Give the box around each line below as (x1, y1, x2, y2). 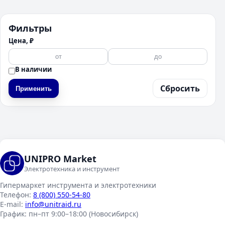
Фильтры (9, 22, 52, 34)
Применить (16, 84, 52, 92)
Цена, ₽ (9, 36, 34, 45)
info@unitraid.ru (25, 199, 81, 209)
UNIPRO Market (24, 152, 96, 165)
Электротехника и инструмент (24, 164, 120, 173)
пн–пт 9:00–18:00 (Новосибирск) (29, 209, 138, 218)
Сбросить (160, 83, 200, 94)
